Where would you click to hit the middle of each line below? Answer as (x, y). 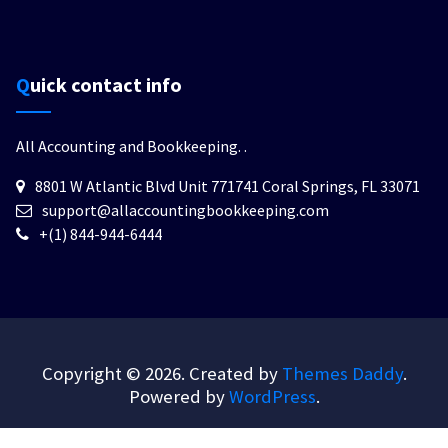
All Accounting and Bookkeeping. (130, 145)
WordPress (272, 396)
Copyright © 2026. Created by (161, 373)
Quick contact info (106, 84)
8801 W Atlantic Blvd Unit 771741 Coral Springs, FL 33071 (227, 185)
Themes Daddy (342, 373)
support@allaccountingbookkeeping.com (185, 209)
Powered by (178, 396)
